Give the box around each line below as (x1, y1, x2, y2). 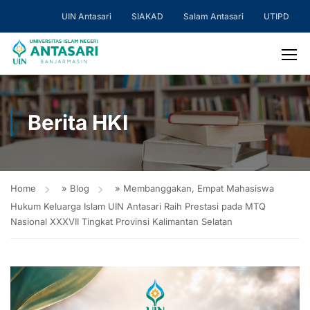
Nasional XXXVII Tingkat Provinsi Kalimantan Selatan (10, 216, 232, 227)
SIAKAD (131, 11, 163, 21)
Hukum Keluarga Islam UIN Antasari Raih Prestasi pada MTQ (10, 201, 266, 212)
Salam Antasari (183, 11, 244, 21)
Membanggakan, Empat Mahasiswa (123, 183, 274, 194)
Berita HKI (28, 110, 128, 135)
